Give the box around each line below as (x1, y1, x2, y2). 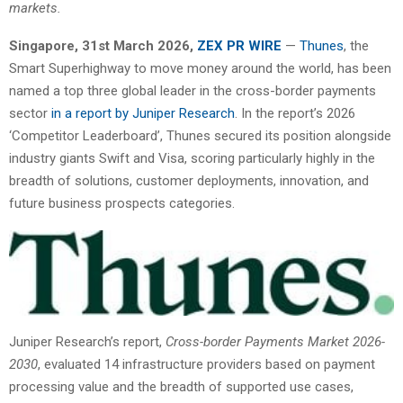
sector (9, 104, 51, 121)
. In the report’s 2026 (235, 104, 355, 121)
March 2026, (113, 37, 193, 54)
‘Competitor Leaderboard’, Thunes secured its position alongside (9, 127, 391, 144)
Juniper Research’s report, (9, 334, 166, 351)
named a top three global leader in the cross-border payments (9, 82, 376, 99)
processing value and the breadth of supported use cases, (9, 379, 354, 396)
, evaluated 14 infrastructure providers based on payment (38, 356, 375, 373)
